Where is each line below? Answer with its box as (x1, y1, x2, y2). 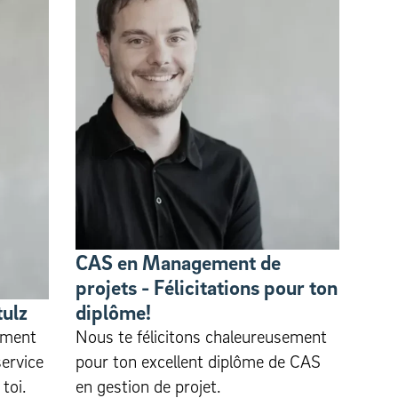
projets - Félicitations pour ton (76, 275, 338, 300)
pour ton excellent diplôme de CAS (76, 351, 321, 373)
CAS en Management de (76, 250, 281, 275)
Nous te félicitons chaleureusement (76, 326, 327, 348)
